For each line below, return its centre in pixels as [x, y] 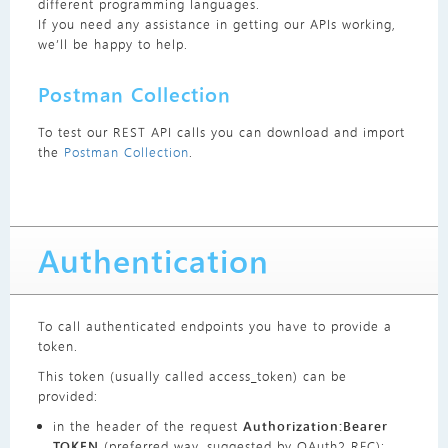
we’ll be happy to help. [112, 44]
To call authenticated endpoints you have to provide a [214, 326]
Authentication [153, 260]
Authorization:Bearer [315, 426]
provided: [67, 396]
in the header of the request [147, 426]
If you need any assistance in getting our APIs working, [216, 24]
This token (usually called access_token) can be [192, 376]
